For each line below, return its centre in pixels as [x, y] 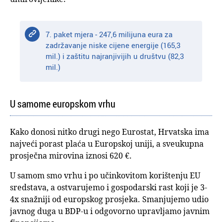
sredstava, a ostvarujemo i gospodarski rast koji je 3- [109, 188]
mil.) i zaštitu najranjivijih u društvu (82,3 [115, 56]
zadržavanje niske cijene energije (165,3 [113, 45]
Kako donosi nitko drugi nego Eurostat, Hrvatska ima [110, 132]
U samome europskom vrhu [63, 104]
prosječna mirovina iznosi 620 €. [71, 156]
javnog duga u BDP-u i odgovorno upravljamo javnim [110, 211]
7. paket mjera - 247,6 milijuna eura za [109, 34]
